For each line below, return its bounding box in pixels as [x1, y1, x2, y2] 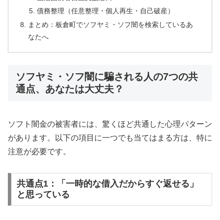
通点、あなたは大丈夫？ [16, 83, 124, 95]
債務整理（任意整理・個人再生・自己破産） [36, 7, 174, 15]
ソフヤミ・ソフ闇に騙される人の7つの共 [16, 71, 198, 82]
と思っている [16, 190, 70, 200]
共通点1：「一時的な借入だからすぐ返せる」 [16, 179, 198, 189]
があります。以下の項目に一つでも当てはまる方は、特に [8, 133, 212, 142]
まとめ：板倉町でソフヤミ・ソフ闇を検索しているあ [28, 21, 193, 29]
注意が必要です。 [8, 147, 71, 156]
